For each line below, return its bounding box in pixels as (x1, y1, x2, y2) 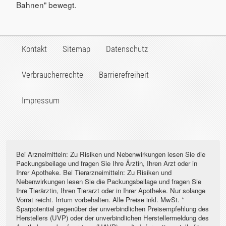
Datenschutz (105, 43, 148, 54)
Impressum (21, 95, 60, 105)
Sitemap (62, 43, 90, 54)
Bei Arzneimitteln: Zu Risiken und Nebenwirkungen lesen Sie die (16, 149, 205, 159)
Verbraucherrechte (21, 69, 83, 80)
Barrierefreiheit (98, 69, 149, 80)
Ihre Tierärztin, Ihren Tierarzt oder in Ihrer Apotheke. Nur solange (16, 185, 205, 195)
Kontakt (21, 43, 47, 54)
